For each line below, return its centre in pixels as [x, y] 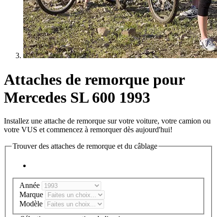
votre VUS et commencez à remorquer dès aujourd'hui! [88, 130]
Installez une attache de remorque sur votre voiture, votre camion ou [107, 121]
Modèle [32, 204]
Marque [32, 195]
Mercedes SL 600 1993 [77, 97]
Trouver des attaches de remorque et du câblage [85, 146]
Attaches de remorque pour [94, 79]
